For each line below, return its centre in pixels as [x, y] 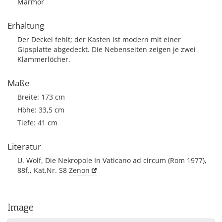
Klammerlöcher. [44, 59]
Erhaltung [26, 26]
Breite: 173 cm [41, 97]
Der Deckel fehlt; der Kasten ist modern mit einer [99, 39]
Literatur [24, 146]
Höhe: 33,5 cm [41, 110]
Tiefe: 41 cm [37, 123]
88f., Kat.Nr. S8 [43, 170]
